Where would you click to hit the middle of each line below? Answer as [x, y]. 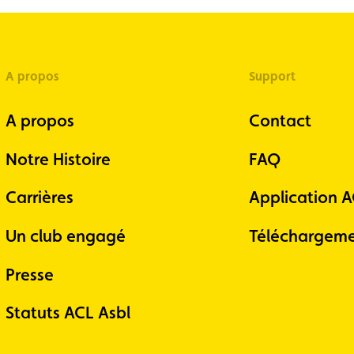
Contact [280, 120]
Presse [29, 274]
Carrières [39, 198]
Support [272, 76]
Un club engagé [65, 236]
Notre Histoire [58, 159]
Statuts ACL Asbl [68, 313]
